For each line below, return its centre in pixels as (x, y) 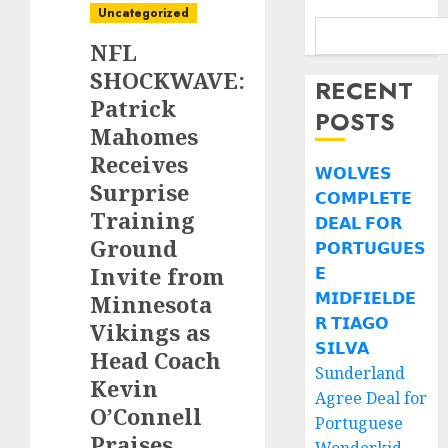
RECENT (364, 90)
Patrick (133, 108)
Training (142, 220)
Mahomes (144, 136)
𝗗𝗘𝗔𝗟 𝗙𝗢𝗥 (359, 223)
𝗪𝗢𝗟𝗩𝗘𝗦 (354, 173)
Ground (133, 248)
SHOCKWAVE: (167, 80)
